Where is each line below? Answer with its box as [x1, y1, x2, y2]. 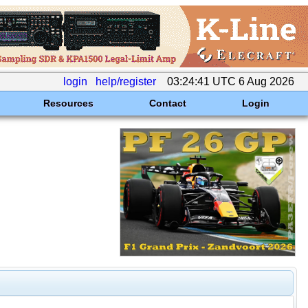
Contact [148, 98, 186, 109]
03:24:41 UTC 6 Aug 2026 [164, 76, 297, 87]
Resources [43, 98, 93, 109]
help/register [96, 76, 156, 87]
